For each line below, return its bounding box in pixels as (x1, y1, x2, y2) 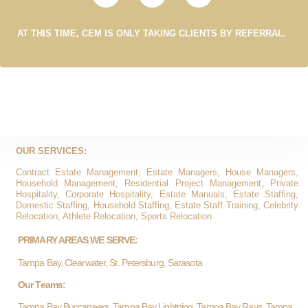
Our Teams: (18, 278, 65, 290)
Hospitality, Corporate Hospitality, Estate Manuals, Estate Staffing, (16, 188, 298, 199)
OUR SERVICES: (16, 146, 87, 157)
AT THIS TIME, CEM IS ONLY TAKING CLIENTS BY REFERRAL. (17, 27, 286, 38)
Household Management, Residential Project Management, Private (16, 177, 298, 188)
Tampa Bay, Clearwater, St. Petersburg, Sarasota (18, 256, 202, 268)
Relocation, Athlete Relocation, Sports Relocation (16, 210, 212, 221)
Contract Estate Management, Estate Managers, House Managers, (16, 166, 298, 177)
